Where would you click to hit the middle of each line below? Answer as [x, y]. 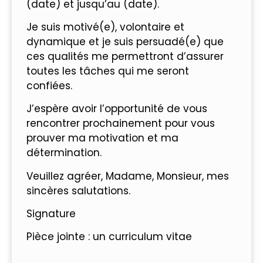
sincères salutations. [78, 190]
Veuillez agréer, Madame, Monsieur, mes [128, 176]
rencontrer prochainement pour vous [121, 124]
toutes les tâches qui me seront [108, 71]
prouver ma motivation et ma [102, 138]
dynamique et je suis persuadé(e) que [125, 41]
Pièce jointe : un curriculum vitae [109, 237]
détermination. [64, 153]
